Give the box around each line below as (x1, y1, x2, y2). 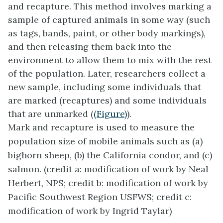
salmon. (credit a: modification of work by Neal (8, 163, 209, 175)
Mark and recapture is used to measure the (8, 121, 195, 133)
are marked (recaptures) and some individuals (8, 95, 207, 107)
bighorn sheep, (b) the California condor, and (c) (8, 149, 212, 161)
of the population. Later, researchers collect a (8, 68, 206, 80)
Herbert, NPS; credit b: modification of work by (8, 177, 208, 189)
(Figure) (94, 108, 127, 120)
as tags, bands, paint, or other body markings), (8, 27, 206, 39)
